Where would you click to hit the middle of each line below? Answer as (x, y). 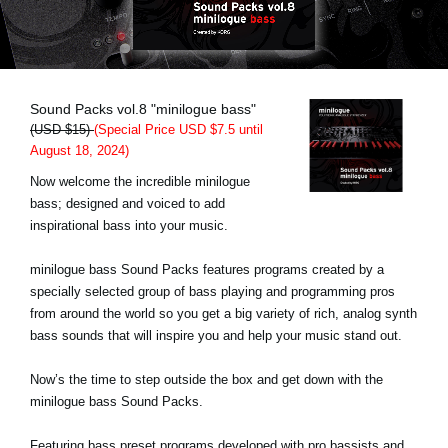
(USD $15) (62, 129)
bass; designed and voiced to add (127, 203)
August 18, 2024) (79, 150)
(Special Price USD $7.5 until (178, 129)
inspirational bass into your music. (129, 225)
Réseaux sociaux (124, 91)
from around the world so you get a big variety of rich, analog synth (223, 313)
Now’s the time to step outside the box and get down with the (206, 379)
